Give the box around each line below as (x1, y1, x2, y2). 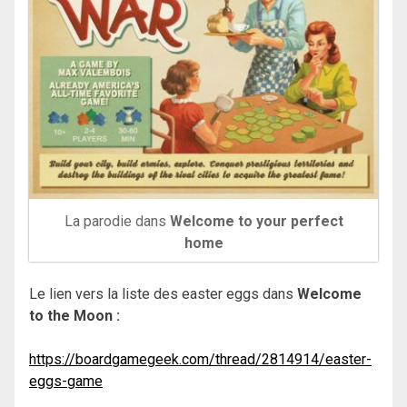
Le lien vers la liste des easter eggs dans (29, 285, 297, 303)
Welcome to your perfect (169, 213, 343, 231)
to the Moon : (29, 307, 120, 325)
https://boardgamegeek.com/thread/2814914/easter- (29, 351, 372, 369)
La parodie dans (64, 213, 170, 231)
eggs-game (29, 372, 103, 391)
